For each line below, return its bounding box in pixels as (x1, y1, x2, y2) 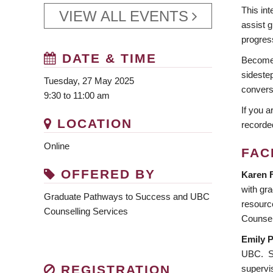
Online (44, 141, 69, 152)
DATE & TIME (57, 51, 157, 66)
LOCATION (52, 116, 132, 131)
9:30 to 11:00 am (44, 90, 110, 101)
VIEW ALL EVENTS (58, 7, 188, 24)
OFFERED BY (56, 167, 155, 182)
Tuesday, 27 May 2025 (44, 76, 134, 87)
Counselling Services (44, 206, 128, 217)
